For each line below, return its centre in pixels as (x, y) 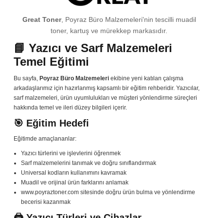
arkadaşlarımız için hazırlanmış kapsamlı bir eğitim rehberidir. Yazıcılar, (107, 88)
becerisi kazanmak (46, 202)
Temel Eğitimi (51, 62)
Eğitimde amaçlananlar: (45, 139)
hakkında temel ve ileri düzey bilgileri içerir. (70, 108)
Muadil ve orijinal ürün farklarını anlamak (75, 183)
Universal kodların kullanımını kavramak (74, 173)
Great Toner (42, 20)
